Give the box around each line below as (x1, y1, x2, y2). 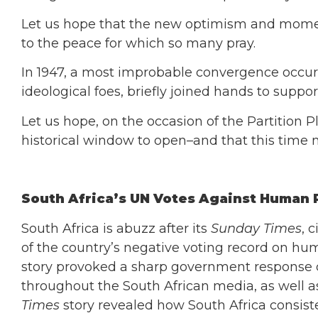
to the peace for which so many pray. (21, 35, 256, 51)
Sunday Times (211, 220, 302, 236)
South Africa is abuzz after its (21, 220, 211, 236)
